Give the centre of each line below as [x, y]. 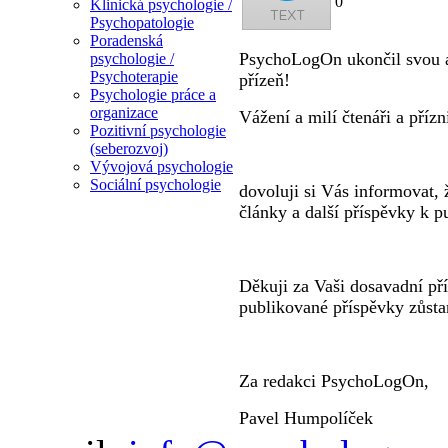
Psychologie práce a [153, 95]
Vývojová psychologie [161, 167]
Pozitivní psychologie [158, 131]
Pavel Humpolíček [306, 417]
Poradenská [126, 41]
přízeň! [264, 79]
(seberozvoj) [129, 149]
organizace [124, 113]
